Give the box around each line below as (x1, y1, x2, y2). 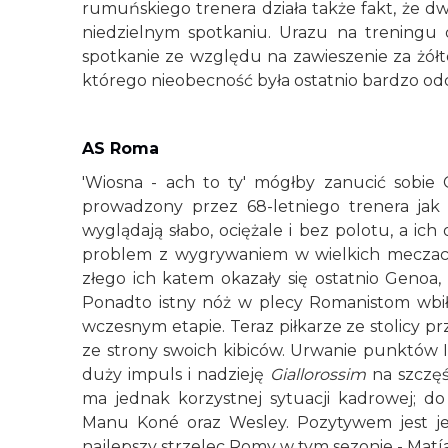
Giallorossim (270, 365, 367, 384)
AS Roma (82, 139, 159, 158)
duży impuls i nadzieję (82, 365, 271, 384)
